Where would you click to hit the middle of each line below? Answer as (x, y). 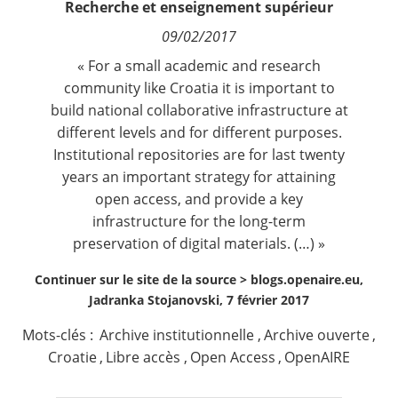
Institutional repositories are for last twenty (199, 155)
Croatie (72, 357)
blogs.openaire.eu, (307, 279)
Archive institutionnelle (177, 335)
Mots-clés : (60, 335)
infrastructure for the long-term (199, 221)
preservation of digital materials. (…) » (199, 243)
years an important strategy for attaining (199, 177)
